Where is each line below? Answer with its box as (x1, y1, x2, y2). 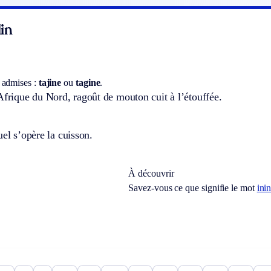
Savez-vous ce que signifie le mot (128, 182, 257, 193)
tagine (75, 77, 100, 88)
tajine (38, 77, 62, 88)
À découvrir (128, 168, 174, 178)
